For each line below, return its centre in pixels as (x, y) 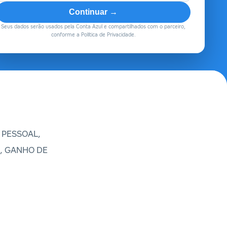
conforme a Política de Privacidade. (93, 35)
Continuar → (93, 12)
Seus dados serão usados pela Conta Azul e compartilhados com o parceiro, (93, 27)
